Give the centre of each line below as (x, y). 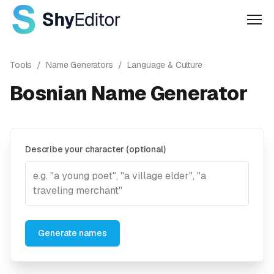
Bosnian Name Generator (128, 93)
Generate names (72, 233)
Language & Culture (165, 65)
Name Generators (80, 65)
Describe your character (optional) (95, 149)
